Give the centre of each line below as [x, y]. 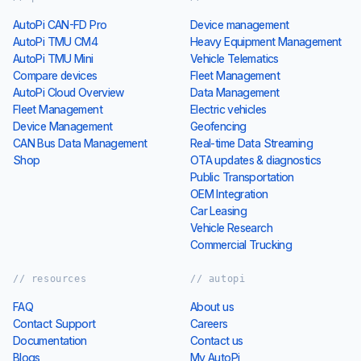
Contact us [217, 341]
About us [212, 307]
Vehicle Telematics [234, 59]
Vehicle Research [231, 228]
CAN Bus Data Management [80, 143]
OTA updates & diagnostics [256, 160]
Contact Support [54, 324]
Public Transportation [242, 177]
